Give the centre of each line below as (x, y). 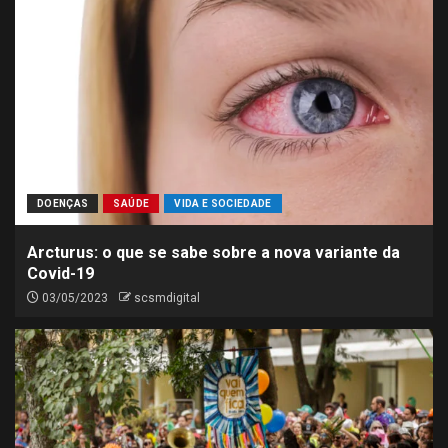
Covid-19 (60, 273)
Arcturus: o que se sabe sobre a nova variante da (213, 252)
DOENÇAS (63, 203)
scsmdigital (167, 298)
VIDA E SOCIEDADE (223, 203)
